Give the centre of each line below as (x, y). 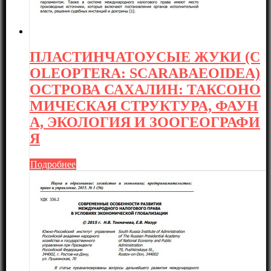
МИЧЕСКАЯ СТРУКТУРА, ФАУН (144, 106)
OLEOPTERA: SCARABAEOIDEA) (145, 73)
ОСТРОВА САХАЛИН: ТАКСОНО (145, 90)
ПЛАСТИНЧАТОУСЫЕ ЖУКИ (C (145, 57)
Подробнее (53, 165)
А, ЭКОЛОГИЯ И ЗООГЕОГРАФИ (145, 122)
